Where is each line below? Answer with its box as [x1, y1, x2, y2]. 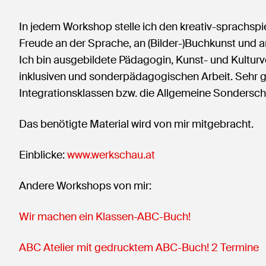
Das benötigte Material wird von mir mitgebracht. [19, 117, 256, 131]
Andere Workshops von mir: [19, 179, 154, 193]
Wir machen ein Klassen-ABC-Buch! [19, 210, 193, 224]
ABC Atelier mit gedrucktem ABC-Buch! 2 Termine [19, 240, 259, 255]
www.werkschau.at [67, 148, 155, 162]
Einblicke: [19, 148, 67, 162]
